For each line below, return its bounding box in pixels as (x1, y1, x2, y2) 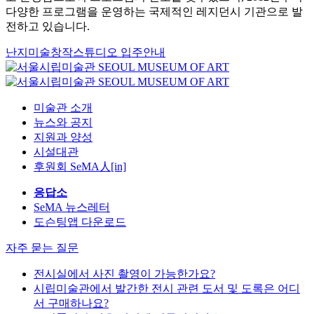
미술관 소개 (34, 101, 93, 114)
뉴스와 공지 (34, 116, 93, 128)
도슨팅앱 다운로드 (34, 215, 126, 228)
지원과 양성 (34, 130, 93, 143)
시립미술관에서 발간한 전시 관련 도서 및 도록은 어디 (34, 282, 300, 294)
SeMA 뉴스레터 (34, 200, 110, 213)
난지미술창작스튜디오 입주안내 (6, 46, 165, 58)
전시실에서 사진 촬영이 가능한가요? (34, 267, 215, 280)
